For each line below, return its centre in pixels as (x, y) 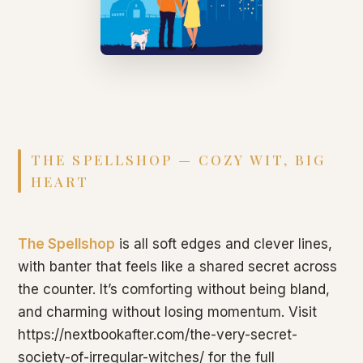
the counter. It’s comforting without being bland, (174, 290)
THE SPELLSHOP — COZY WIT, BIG (179, 160)
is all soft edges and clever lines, (224, 244)
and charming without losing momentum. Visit (168, 312)
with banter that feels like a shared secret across (178, 267)
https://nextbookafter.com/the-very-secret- (158, 335)
